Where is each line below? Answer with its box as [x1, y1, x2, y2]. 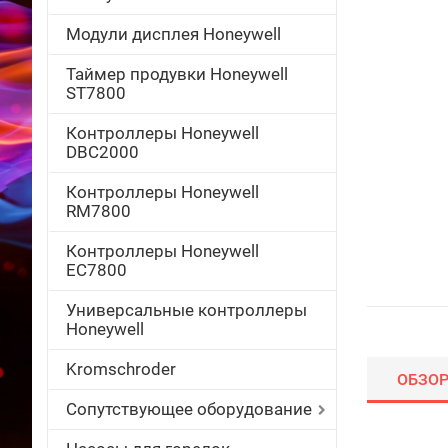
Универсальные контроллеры [66, 300, 307, 320]
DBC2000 [66, 142, 139, 162]
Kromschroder [66, 359, 176, 379]
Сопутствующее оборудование [66, 399, 312, 419]
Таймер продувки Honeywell [66, 64, 288, 84]
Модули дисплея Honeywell [66, 24, 281, 44]
